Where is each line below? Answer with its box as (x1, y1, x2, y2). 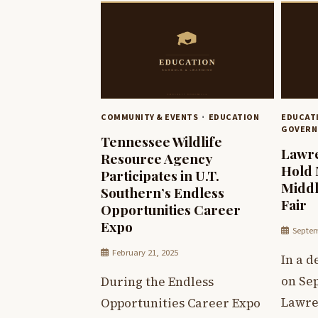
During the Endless (101, 273, 214, 290)
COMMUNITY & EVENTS (101, 111, 198, 124)
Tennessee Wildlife (101, 131, 222, 150)
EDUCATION (208, 111, 259, 124)
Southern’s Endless (101, 182, 224, 202)
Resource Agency (101, 148, 212, 168)
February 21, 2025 (112, 246, 178, 259)
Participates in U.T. (101, 165, 219, 185)
